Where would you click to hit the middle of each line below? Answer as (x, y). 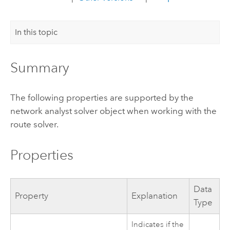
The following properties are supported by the (102, 98)
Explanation (155, 196)
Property (32, 196)
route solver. (34, 124)
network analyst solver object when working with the (113, 111)
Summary (40, 68)
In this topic (36, 32)
